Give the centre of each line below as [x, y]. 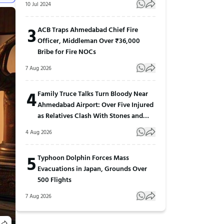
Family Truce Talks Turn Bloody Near [93, 93]
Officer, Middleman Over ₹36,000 [89, 40]
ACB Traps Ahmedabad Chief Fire [88, 29]
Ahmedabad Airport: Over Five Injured [95, 104]
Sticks [46, 126]
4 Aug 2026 [39, 132]
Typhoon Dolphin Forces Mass [83, 157]
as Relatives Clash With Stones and [90, 115]
